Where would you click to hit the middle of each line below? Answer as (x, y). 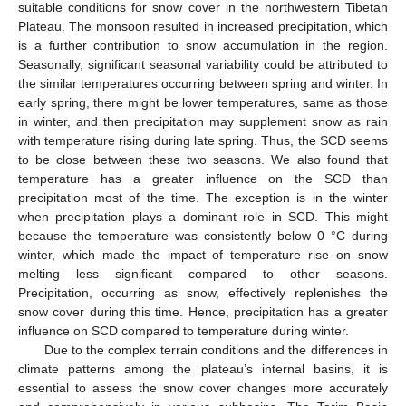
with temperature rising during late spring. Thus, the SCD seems (203, 140)
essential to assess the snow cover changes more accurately (203, 387)
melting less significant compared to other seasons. (203, 273)
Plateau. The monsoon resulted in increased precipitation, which (203, 26)
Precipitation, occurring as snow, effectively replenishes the (203, 292)
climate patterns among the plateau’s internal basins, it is (203, 368)
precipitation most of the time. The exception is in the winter (203, 197)
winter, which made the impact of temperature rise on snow (203, 254)
